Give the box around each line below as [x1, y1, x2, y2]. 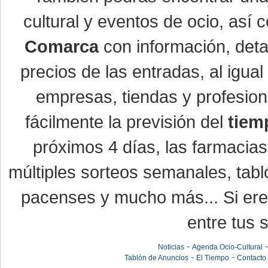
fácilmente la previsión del [25, 112, 228, 132]
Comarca [24, 36, 99, 56]
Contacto [236, 254, 266, 262]
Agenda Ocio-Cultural [191, 243, 263, 251]
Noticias [157, 243, 184, 251]
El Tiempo [196, 254, 229, 262]
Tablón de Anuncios [124, 254, 188, 262]
